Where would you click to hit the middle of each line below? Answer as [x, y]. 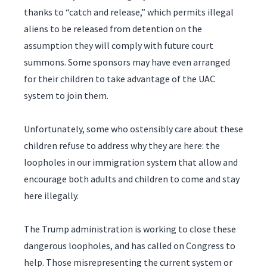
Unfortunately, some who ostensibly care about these [133, 128]
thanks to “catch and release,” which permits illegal [129, 12]
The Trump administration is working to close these [130, 229]
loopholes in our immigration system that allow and [131, 162]
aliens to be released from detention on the [113, 28]
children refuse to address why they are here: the [122, 145]
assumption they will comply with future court [119, 45]
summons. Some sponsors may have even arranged [127, 62]
